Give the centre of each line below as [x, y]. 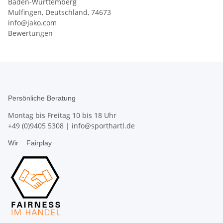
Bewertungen [30, 33]
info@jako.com [32, 23]
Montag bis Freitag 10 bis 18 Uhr [62, 115]
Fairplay [37, 143]
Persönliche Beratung [42, 98]
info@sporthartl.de [103, 126]
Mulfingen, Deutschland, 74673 [59, 12]
